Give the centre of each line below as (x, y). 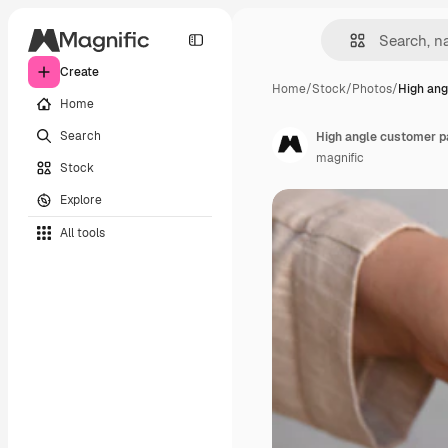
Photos (372, 89)
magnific (340, 158)
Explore (81, 199)
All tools (82, 232)
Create (79, 72)
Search (80, 135)
